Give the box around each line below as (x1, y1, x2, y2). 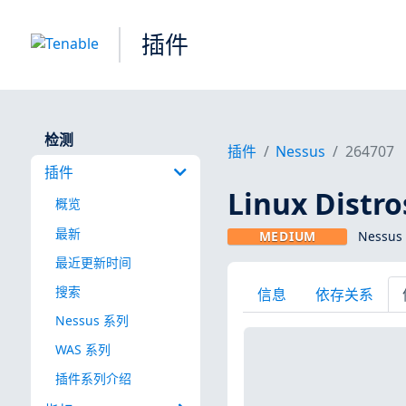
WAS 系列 (54, 340, 111, 358)
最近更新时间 (54, 253, 131, 271)
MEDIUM (258, 227, 316, 246)
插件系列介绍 (54, 370, 131, 388)
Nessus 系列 (54, 311, 129, 329)
